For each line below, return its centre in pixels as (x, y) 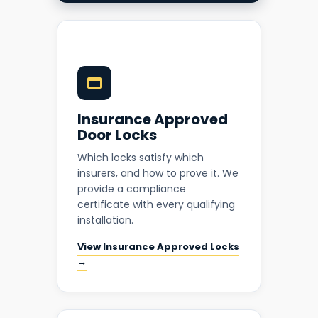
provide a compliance (132, 189)
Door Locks (117, 135)
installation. (105, 220)
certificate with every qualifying (156, 205)
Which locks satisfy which (141, 158)
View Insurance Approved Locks (158, 247)
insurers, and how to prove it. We (158, 174)
